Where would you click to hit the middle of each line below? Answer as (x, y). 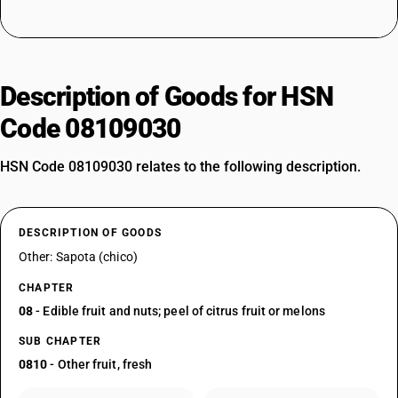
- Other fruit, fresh (100, 364)
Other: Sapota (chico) (78, 257)
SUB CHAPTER (60, 341)
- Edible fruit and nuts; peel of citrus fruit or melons (179, 311)
